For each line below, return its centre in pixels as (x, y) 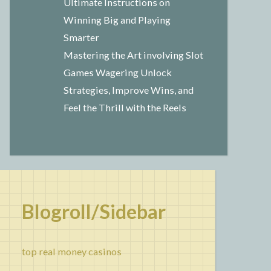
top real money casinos (72, 251)
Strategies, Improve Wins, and (128, 90)
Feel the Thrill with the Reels (125, 108)
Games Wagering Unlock (117, 73)
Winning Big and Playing (117, 20)
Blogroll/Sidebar (94, 212)
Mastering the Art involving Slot (133, 55)
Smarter (81, 38)
